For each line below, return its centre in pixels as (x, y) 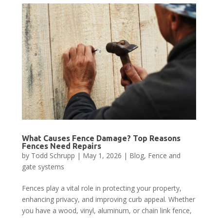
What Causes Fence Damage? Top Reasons (101, 138)
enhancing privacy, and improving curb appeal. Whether (108, 199)
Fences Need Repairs (61, 146)
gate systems (43, 166)
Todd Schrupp (53, 155)
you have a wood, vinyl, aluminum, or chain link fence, (107, 210)
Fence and (164, 155)
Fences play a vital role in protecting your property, (101, 188)
